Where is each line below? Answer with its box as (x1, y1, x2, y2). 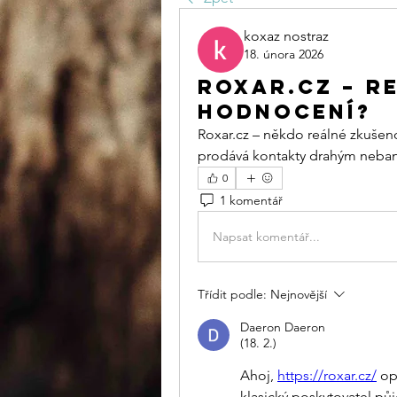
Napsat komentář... (213, 228, 320, 245)
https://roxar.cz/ (277, 367, 377, 384)
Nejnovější (270, 286, 327, 302)
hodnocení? (198, 99, 371, 124)
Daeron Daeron (240, 319, 325, 335)
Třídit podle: (198, 286, 267, 302)
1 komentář (220, 191, 283, 208)
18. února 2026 (244, 46, 323, 62)
